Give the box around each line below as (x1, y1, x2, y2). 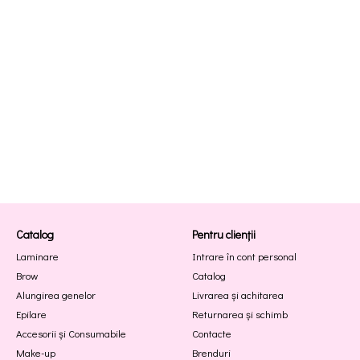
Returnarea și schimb (192, 307, 288, 321)
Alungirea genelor (16, 288, 96, 301)
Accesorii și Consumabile (16, 326, 126, 340)
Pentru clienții (192, 227, 256, 242)
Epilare (16, 307, 47, 321)
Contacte (192, 326, 231, 340)
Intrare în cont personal (192, 249, 297, 263)
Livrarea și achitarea (192, 288, 284, 301)
